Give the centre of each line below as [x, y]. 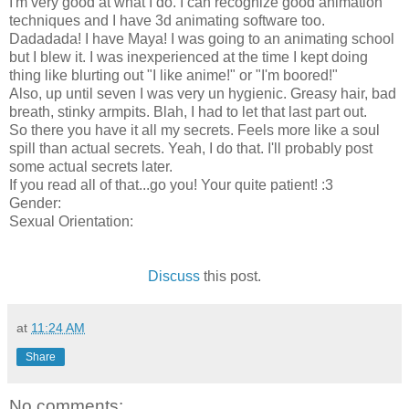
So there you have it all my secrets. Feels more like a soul [194, 131]
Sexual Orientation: [71, 222]
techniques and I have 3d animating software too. [167, 21]
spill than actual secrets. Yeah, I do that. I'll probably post [191, 149]
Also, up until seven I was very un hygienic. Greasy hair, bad [203, 94]
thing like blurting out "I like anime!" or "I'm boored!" [173, 76]
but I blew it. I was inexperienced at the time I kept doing [189, 58]
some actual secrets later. [91, 167]
